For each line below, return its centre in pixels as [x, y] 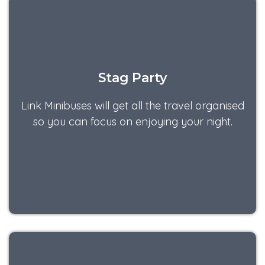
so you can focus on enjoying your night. [132, 121]
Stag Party [132, 77]
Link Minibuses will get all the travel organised [132, 105]
